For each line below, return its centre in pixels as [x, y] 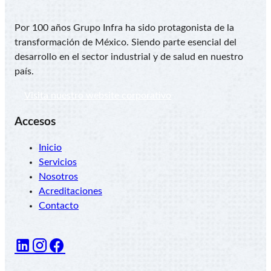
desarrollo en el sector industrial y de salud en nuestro [129, 57]
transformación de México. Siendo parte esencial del [126, 42]
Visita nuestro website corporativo [98, 95]
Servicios [58, 162]
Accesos [35, 122]
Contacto [59, 206]
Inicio [50, 148]
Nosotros [58, 177]
